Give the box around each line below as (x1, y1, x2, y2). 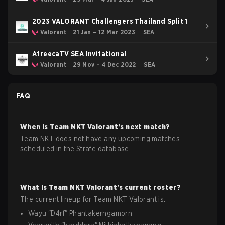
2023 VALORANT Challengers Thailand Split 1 (32, 17, 188, 25)
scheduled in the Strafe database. (20, 145, 131, 153)
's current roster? (117, 183, 181, 191)
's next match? (118, 123, 170, 131)
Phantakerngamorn (69, 209, 133, 217)
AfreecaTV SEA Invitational (32, 50, 127, 58)
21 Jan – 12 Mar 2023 (73, 28, 136, 36)
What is (20, 183, 49, 191)
